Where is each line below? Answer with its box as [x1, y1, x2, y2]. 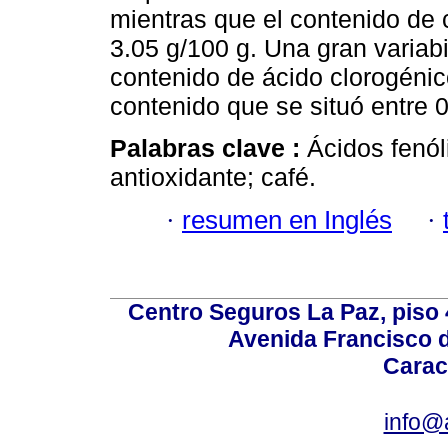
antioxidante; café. [110, 163, 316, 192]
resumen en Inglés [182, 205, 392, 234]
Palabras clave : [110, 134, 307, 163]
